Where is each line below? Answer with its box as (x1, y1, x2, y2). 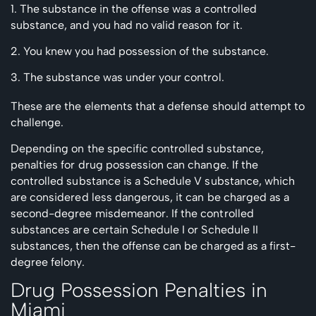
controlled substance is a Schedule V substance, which (11, 174, 296, 188)
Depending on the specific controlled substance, (11, 141, 264, 155)
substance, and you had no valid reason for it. (11, 18, 243, 32)
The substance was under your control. (23, 70, 224, 84)
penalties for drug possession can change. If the (11, 157, 258, 171)
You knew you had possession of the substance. (23, 44, 269, 58)
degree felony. (11, 255, 85, 269)
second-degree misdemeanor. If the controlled (11, 206, 254, 220)
